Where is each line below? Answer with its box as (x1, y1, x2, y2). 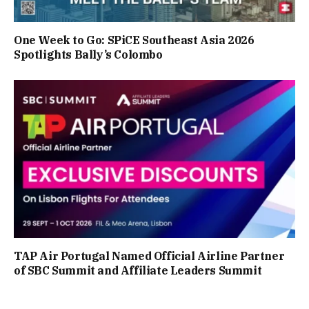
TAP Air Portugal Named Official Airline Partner (14, 249, 285, 263)
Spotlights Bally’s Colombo (14, 47, 163, 61)
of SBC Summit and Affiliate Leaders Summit (14, 263, 262, 278)
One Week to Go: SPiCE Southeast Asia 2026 (14, 32, 255, 47)
